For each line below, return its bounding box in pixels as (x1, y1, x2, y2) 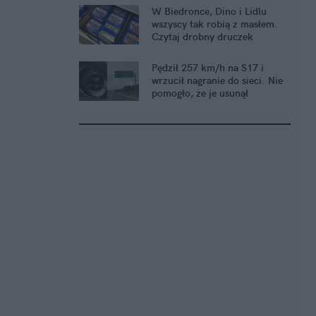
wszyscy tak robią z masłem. (152, 18, 278, 31)
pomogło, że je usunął (152, 87, 248, 100)
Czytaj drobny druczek (152, 30, 253, 44)
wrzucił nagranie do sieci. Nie (152, 74, 283, 87)
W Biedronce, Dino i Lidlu (152, 5, 267, 18)
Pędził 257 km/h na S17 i (152, 61, 264, 75)
